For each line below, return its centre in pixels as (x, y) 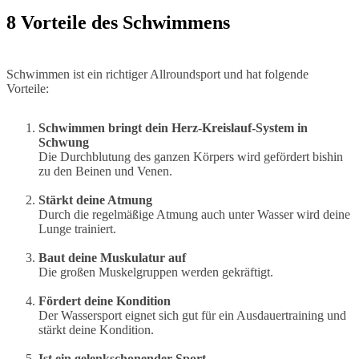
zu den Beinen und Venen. (105, 171)
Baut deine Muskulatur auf (112, 257)
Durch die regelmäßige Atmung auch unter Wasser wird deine (194, 214)
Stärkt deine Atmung (95, 200)
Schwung (64, 142)
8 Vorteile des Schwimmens (118, 22)
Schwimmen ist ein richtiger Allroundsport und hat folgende (157, 74)
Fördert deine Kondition (105, 301)
